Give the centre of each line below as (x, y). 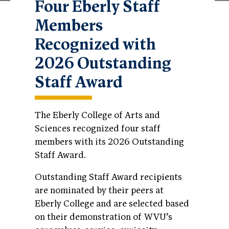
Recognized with (95, 44)
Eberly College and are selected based (112, 204)
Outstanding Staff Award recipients (108, 177)
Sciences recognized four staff (98, 128)
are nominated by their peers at (99, 191)
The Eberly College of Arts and (97, 115)
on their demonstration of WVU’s (104, 217)
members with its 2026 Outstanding (109, 142)
